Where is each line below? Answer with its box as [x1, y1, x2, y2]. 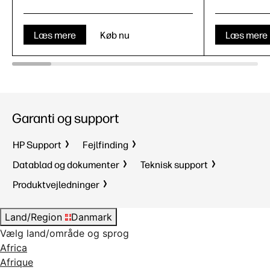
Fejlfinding [83, 139, 128, 151]
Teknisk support [140, 159, 208, 171]
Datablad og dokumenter [13, 159, 119, 171]
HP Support [13, 139, 61, 151]
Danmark [71, 211, 112, 223]
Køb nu [100, 30, 130, 41]
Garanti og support [12, 110, 119, 127]
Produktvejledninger [13, 179, 99, 190]
